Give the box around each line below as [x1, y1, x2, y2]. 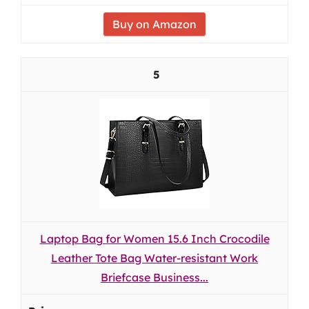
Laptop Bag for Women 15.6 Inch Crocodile [39, 232, 270, 246]
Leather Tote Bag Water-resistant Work [51, 251, 258, 265]
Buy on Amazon [112, 17, 197, 31]
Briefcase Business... [101, 270, 208, 284]
